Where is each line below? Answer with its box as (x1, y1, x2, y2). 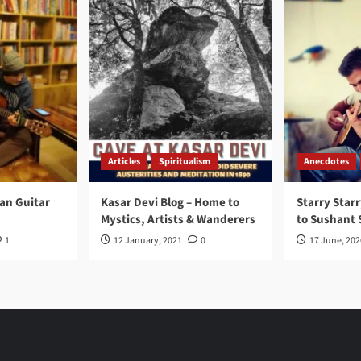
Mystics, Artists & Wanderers (101, 211, 255, 228)
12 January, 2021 (114, 234, 182, 247)
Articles (108, 155, 140, 168)
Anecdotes (304, 155, 349, 168)
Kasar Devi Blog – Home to (101, 194, 239, 211)
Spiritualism (159, 155, 210, 168)
